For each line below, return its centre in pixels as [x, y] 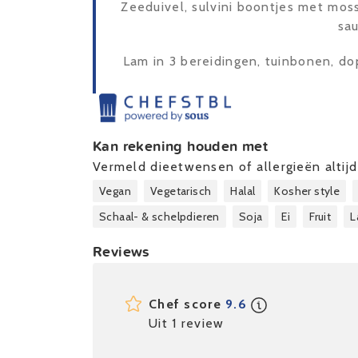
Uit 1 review [187, 324]
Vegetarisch [181, 191]
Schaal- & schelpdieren [159, 217]
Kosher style [307, 191]
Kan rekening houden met [181, 146]
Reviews [121, 252]
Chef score [187, 304]
